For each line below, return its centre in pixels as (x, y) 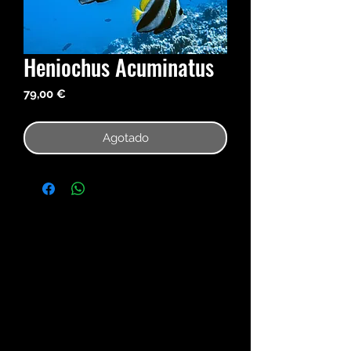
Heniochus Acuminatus (119, 67)
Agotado (125, 138)
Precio (83, 94)
